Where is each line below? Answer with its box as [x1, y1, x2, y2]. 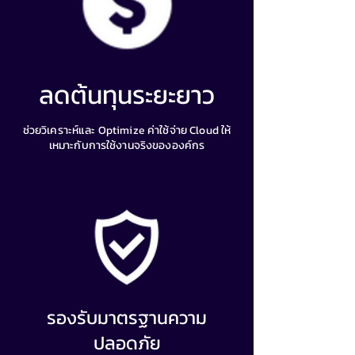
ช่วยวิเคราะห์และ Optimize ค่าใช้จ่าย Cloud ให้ [22, 122, 231, 139]
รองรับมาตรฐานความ [47, 304, 207, 331]
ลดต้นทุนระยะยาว [39, 76, 215, 114]
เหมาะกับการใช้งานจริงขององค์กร [48, 137, 205, 154]
